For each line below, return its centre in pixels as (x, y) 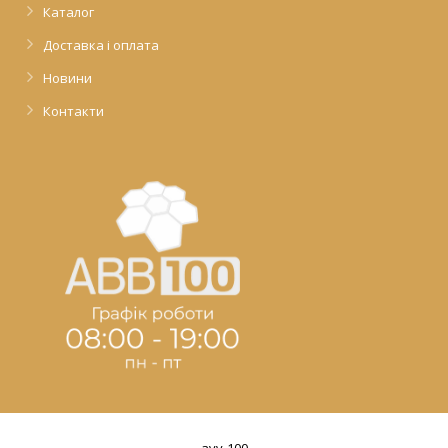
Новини (67, 78)
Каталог (68, 12)
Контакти (73, 111)
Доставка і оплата (101, 45)
